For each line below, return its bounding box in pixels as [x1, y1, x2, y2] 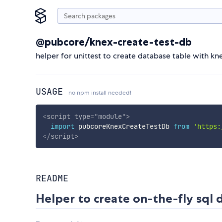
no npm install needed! [68, 89, 131, 97]
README [36, 172, 68, 184]
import [50, 121, 74, 131]
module [98, 111, 122, 121]
